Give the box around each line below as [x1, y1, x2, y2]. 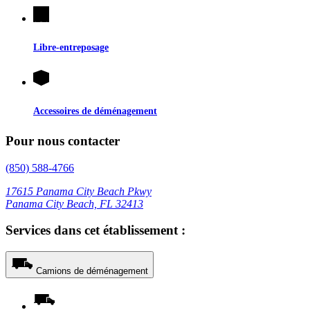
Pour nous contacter [6, 133, 120, 148]
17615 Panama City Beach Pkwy [6, 185, 152, 197]
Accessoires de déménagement [33, 104, 157, 116]
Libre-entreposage [33, 41, 109, 53]
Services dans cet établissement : [6, 223, 185, 238]
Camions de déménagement [36, 266, 148, 277]
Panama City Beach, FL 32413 [6, 197, 143, 210]
